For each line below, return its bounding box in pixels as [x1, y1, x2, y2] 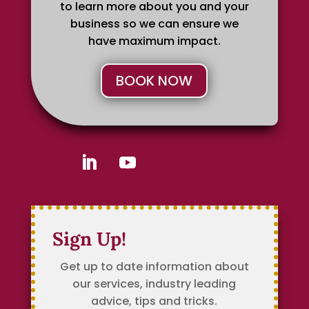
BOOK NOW [116, 71, 193, 91]
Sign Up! [52, 227, 126, 251]
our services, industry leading [72, 276, 237, 292]
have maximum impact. [88, 33, 221, 50]
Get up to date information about [59, 259, 249, 275]
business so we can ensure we [70, 16, 239, 32]
